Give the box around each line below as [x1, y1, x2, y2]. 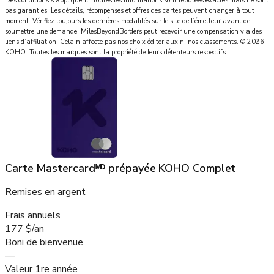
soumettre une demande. [5, 27, 79, 37]
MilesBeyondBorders [81, 27, 142, 37]
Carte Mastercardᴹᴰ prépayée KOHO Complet [5, 161, 236, 176]
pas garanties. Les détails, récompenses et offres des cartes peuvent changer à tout [5, 6, 254, 16]
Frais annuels [5, 209, 61, 223]
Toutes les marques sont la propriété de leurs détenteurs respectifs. [29, 48, 228, 57]
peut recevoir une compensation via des [144, 27, 262, 37]
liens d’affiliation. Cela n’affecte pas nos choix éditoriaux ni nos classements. [5, 37, 239, 47]
